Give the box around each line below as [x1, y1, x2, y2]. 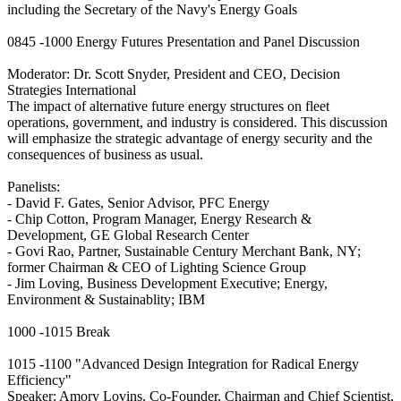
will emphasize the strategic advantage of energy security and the [7, 131, 372, 147]
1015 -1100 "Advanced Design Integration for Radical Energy [7, 356, 359, 372]
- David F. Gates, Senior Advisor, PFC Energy [7, 195, 269, 211]
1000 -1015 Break [7, 324, 110, 340]
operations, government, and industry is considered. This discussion [7, 115, 388, 131]
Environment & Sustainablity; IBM [7, 292, 205, 308]
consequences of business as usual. [7, 147, 203, 163]
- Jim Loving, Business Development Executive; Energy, [7, 276, 328, 292]
